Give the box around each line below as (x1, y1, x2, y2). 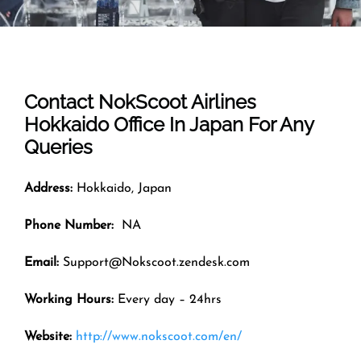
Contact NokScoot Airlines (24, 89, 256, 114)
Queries (24, 135, 93, 159)
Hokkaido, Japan (73, 181, 172, 195)
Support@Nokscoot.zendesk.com (59, 255, 250, 269)
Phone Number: (24, 218, 114, 232)
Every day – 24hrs (118, 293, 222, 306)
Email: (24, 255, 59, 269)
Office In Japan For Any (114, 112, 313, 136)
